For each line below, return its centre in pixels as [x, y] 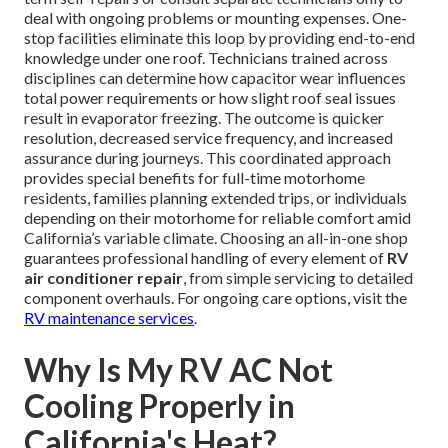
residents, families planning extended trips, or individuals [215, 198]
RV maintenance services [109, 318]
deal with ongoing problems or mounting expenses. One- [215, 18]
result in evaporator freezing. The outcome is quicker [204, 118]
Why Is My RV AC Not [178, 370]
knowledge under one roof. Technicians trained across [206, 58]
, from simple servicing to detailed [298, 278]
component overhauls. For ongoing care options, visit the [215, 298]
